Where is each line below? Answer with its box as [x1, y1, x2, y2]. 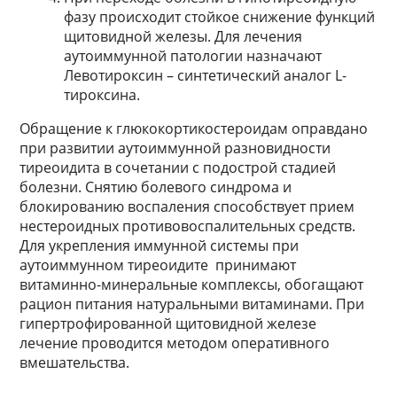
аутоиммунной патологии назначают [64, 46, 323, 66]
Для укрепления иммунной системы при [19, 236, 300, 256]
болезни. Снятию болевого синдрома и [19, 177, 292, 198]
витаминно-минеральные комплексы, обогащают [19, 275, 364, 295]
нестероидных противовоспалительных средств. [19, 216, 356, 237]
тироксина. [64, 85, 141, 105]
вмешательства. [19, 353, 130, 373]
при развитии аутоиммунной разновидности [19, 138, 331, 159]
